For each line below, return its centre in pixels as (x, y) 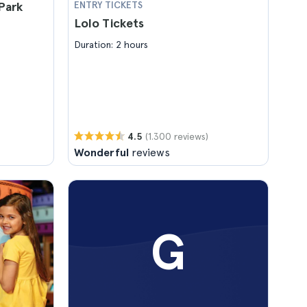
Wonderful (101, 152)
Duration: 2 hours (111, 45)
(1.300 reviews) (177, 136)
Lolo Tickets (109, 23)
